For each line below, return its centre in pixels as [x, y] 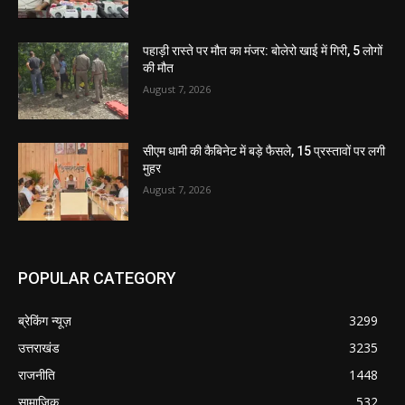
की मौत [159, 67]
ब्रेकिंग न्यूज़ [45, 321]
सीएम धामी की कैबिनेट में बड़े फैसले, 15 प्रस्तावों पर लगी [264, 151]
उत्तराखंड [39, 348]
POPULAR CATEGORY [97, 278]
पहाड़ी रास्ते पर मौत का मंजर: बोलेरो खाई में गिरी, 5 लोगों [263, 50]
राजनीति [37, 375]
